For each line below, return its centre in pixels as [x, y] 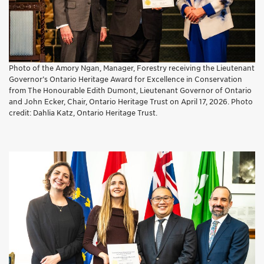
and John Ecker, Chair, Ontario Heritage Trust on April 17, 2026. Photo [131, 102]
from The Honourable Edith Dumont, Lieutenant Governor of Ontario [130, 91]
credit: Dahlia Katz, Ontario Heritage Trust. [83, 113]
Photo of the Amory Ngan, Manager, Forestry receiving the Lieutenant [132, 68]
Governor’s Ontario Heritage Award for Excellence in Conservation [126, 80]
